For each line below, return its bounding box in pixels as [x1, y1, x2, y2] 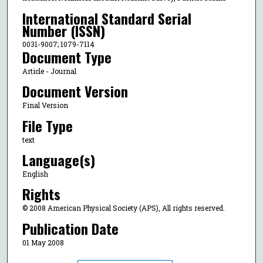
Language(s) [22, 149, 95, 170]
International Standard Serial [22, 7, 191, 29]
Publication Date [22, 217, 119, 239]
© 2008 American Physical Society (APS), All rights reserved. [22, 203, 225, 213]
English [22, 168, 48, 178]
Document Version [22, 80, 128, 102]
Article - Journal [22, 66, 76, 76]
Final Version [22, 100, 68, 110]
